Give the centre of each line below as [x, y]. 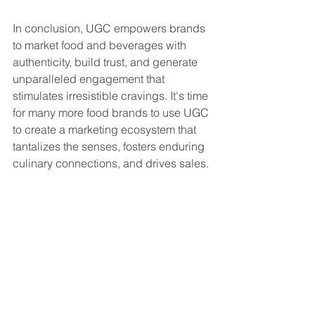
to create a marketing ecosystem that [106, 129]
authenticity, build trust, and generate [107, 62]
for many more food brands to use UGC [112, 112]
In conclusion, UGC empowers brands [110, 28]
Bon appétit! [44, 197]
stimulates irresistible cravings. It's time [112, 95]
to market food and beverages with [101, 45]
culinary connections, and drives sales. [111, 163]
